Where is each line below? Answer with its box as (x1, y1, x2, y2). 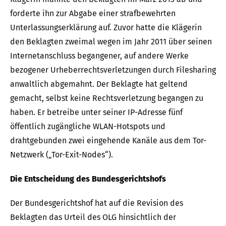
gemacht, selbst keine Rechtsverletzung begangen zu (10, 93, 203, 103)
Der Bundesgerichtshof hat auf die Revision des (10, 198, 183, 208)
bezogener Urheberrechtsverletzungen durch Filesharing (10, 65, 216, 75)
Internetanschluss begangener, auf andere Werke (10, 50, 189, 61)
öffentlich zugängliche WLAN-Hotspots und (10, 121, 165, 131)
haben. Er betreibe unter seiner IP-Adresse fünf (10, 107, 183, 117)
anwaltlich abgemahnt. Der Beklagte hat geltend (10, 79, 188, 89)
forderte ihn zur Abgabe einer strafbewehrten (10, 8, 176, 18)
